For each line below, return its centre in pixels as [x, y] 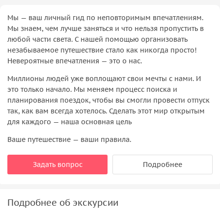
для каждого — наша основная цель [69, 122]
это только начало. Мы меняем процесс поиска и [92, 89]
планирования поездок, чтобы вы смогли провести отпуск [109, 100]
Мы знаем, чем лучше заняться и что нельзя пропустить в [106, 28]
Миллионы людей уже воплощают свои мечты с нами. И [104, 78]
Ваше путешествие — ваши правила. [69, 139]
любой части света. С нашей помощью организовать [97, 39]
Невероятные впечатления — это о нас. [75, 61]
